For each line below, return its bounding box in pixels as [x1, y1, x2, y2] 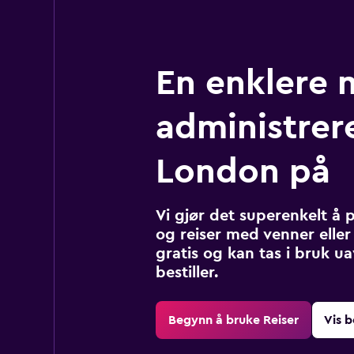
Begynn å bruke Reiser [168, 313, 299, 326]
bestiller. [155, 264, 218, 281]
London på [155, 153, 330, 189]
